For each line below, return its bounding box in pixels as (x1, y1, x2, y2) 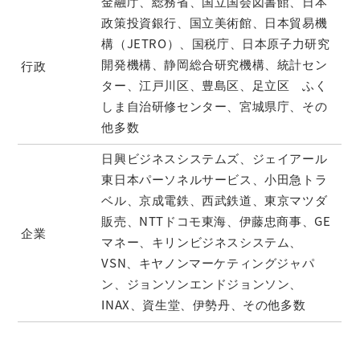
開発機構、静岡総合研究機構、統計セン (101, 55, 328, 73)
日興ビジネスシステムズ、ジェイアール (101, 149, 328, 167)
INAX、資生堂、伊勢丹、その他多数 (101, 296, 306, 313)
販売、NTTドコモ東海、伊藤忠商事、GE (101, 212, 331, 230)
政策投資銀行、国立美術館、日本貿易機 (101, 14, 328, 31)
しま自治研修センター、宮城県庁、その (101, 97, 328, 115)
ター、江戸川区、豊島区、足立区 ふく (101, 76, 328, 94)
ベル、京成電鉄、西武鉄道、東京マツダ (101, 191, 328, 209)
